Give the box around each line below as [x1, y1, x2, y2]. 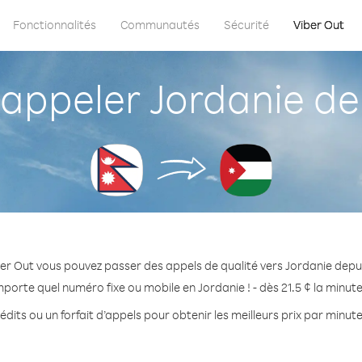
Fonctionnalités [13, 17, 96, 32]
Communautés [120, 17, 200, 32]
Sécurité [224, 17, 269, 32]
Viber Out [293, 17, 344, 32]
